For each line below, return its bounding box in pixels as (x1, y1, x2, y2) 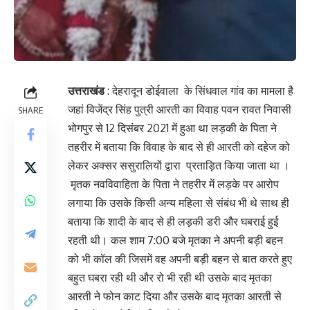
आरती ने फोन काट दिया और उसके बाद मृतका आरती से (68, 289, 282, 303)
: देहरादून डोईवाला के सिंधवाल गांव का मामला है (107, 83, 293, 98)
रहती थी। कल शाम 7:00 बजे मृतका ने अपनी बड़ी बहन (68, 232, 283, 247)
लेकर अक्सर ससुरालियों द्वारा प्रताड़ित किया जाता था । (68, 158, 290, 172)
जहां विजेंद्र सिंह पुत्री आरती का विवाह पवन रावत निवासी (68, 102, 291, 116)
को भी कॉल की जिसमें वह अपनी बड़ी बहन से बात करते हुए (68, 251, 292, 266)
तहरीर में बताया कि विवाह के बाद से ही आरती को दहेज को (68, 139, 290, 154)
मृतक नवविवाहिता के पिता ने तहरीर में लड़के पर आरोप (68, 176, 279, 191)
